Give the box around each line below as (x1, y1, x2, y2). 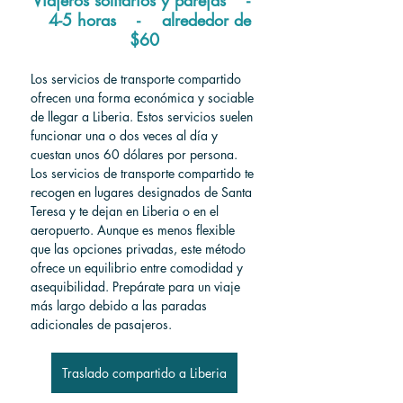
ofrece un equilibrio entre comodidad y (31, 258, 246, 276)
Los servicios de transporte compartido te (31, 164, 257, 182)
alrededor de (161, 8, 256, 31)
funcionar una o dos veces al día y (31, 126, 221, 144)
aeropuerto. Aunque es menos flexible (31, 220, 238, 238)
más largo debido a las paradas (31, 296, 210, 314)
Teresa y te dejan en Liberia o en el (31, 201, 222, 219)
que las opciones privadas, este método (31, 239, 249, 257)
